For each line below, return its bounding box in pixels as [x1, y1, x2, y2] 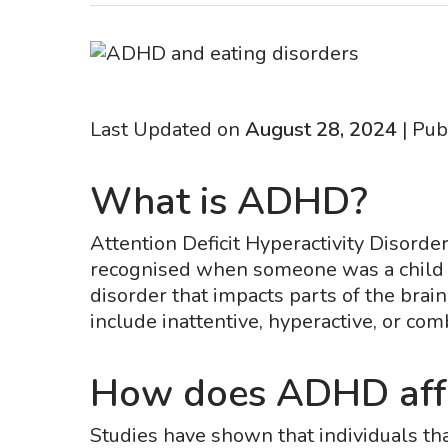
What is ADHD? [90, 176, 368, 227]
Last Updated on [90, 116, 245, 143]
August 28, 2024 [245, 116, 397, 143]
